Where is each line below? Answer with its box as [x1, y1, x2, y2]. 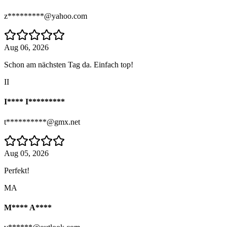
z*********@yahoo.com [4, 12, 87, 20]
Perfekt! [4, 166, 29, 175]
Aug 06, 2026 [4, 43, 49, 52]
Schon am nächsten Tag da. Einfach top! [4, 60, 133, 69]
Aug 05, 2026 [4, 148, 49, 158]
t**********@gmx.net [4, 117, 80, 126]
